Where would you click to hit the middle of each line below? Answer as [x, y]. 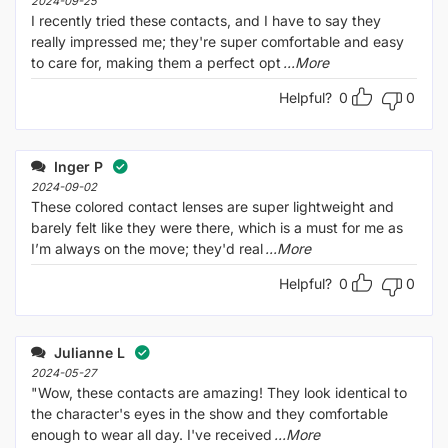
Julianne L [87, 352]
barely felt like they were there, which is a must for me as [217, 227]
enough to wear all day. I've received [151, 434]
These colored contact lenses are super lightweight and [212, 206]
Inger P [76, 166]
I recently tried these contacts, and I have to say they [206, 20]
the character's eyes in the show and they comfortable [209, 413]
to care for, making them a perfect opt [156, 62]
